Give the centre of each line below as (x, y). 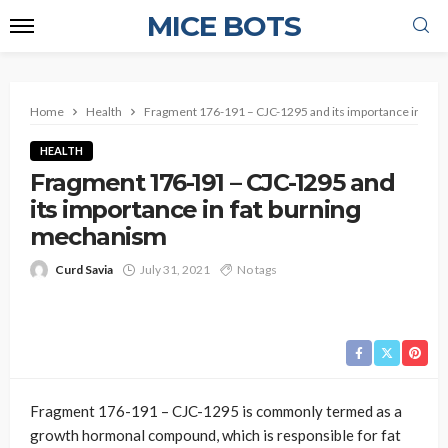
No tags (257, 269)
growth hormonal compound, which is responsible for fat (215, 435)
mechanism (101, 236)
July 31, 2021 (175, 269)
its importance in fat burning (195, 209)
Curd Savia (84, 269)
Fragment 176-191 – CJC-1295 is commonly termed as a (216, 411)
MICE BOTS (224, 26)
